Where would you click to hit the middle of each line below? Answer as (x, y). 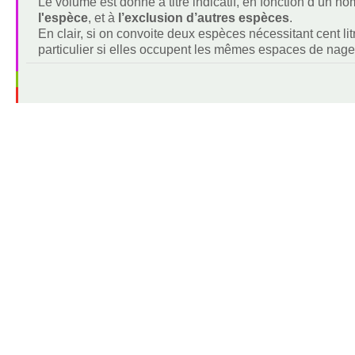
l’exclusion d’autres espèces (203, 17)
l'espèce (63, 17)
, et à (103, 17)
